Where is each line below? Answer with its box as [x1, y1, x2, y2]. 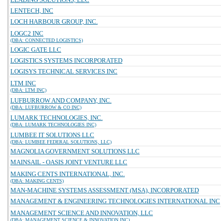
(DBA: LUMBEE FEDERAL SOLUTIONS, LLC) [10, 139, 111, 145]
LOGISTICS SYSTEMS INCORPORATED [10, 57, 122, 64]
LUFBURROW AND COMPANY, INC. [10, 97, 111, 104]
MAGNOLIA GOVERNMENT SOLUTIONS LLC [10, 147, 140, 155]
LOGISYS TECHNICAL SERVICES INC [10, 68, 117, 75]
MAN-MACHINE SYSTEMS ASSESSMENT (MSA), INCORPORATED [10, 186, 199, 194]
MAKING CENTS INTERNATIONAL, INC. [10, 170, 125, 178]
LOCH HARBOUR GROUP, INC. [10, 18, 98, 25]
